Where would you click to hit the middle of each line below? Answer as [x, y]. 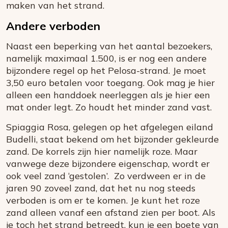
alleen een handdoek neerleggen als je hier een [108, 95]
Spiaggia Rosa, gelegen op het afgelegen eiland [110, 127]
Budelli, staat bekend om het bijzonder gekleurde [112, 139]
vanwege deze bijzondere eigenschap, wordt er [108, 164]
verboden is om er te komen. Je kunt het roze [103, 201]
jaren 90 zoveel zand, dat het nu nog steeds [101, 188]
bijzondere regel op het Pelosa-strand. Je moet [106, 71]
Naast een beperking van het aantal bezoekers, [109, 46]
